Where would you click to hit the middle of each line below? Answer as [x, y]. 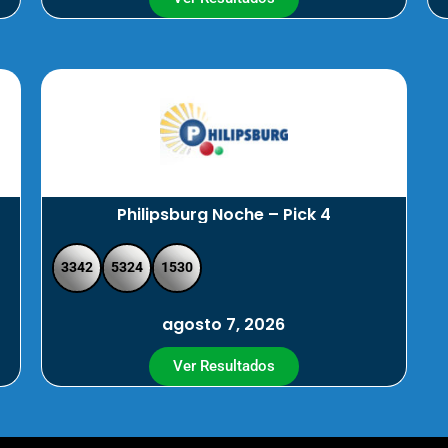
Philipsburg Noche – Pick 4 [223, 214]
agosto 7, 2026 [224, 324]
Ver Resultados [223, 365]
